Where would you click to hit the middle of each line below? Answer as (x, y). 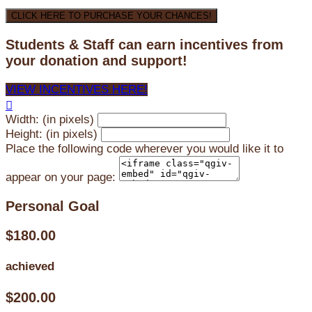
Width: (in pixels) (50, 119)
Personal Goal (53, 206)
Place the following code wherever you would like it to (145, 148)
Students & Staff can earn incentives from (145, 44)
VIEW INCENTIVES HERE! (77, 89)
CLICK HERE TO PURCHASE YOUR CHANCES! (111, 15)
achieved (30, 267)
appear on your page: (61, 177)
